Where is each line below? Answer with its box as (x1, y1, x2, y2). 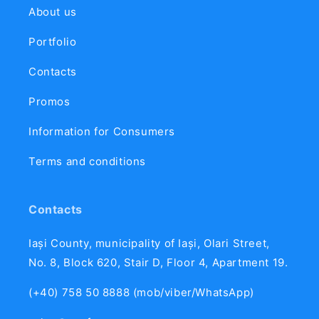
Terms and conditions (28, 154, 146, 168)
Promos (28, 94, 70, 108)
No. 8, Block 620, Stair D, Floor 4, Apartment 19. (28, 255, 288, 269)
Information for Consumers (28, 124, 175, 138)
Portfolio (28, 34, 77, 48)
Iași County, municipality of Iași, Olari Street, (28, 236, 270, 250)
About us (28, 4, 77, 19)
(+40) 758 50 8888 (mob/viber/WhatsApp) (28, 285, 254, 299)
